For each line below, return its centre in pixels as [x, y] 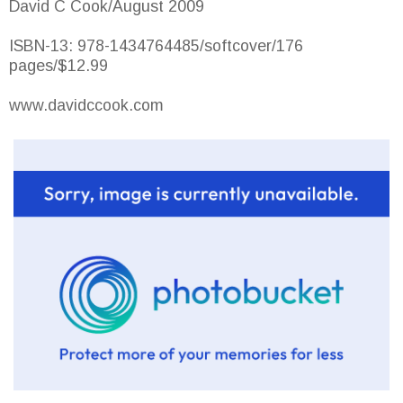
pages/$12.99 [58, 66]
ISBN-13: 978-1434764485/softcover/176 [156, 46]
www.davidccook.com [86, 106]
